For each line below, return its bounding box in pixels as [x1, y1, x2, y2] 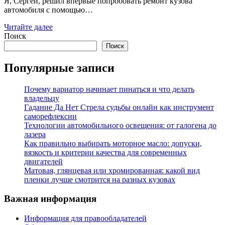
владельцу [24, 93, 59, 102]
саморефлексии [24, 111, 77, 121]
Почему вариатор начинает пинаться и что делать [24, 84, 194, 93]
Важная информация [4, 193, 96, 204]
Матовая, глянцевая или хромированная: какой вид [24, 166, 200, 175]
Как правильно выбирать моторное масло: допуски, [24, 139, 202, 148]
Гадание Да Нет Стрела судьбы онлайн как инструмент [24, 102, 214, 111]
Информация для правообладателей [24, 214, 147, 223]
